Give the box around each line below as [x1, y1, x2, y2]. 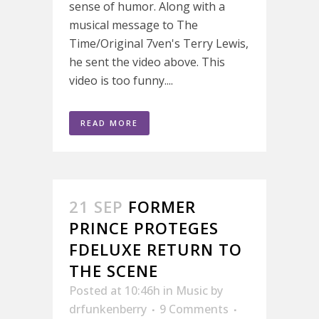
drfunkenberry [69, 301, 147, 317]
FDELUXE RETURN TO [69, 239, 242, 260]
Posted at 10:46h [69, 283, 160, 298]
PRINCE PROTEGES [69, 217, 219, 239]
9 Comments [159, 301, 229, 317]
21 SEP [69, 196, 123, 217]
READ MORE [80, 117, 138, 128]
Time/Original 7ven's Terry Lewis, [69, 36, 249, 51]
